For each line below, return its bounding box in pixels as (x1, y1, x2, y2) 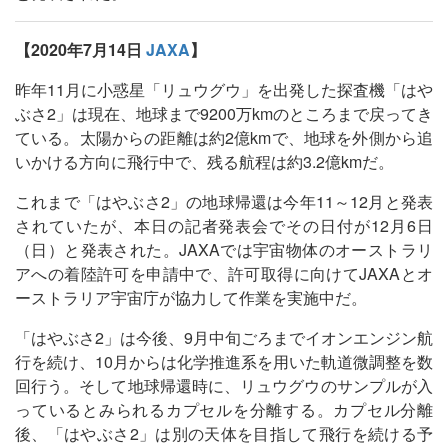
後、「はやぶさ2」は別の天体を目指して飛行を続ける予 (15, 421, 433, 445)
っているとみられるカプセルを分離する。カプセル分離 (15, 397, 433, 421)
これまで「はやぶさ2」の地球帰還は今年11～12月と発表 (15, 189, 433, 213)
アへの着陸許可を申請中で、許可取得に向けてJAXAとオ (15, 261, 433, 285)
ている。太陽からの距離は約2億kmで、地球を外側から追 (15, 125, 433, 149)
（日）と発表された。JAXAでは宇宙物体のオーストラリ (15, 237, 433, 261)
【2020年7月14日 (15, 37, 146, 61)
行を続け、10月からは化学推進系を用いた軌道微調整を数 (15, 349, 433, 373)
